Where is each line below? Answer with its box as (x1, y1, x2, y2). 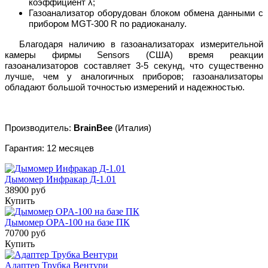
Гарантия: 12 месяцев (5, 144, 94, 154)
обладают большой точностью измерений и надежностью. (5, 83, 245, 93)
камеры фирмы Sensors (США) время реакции (5, 50, 263, 60)
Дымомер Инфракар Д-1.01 (5, 174, 116, 185)
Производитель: (5, 123, 74, 133)
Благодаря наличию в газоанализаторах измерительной (19, 39, 263, 50)
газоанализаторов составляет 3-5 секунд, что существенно (5, 61, 263, 71)
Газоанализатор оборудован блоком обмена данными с (29, 8, 263, 19)
